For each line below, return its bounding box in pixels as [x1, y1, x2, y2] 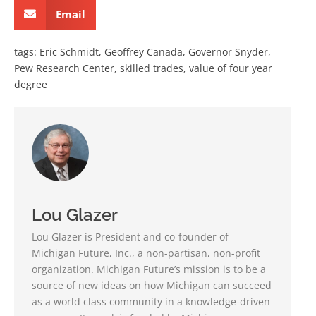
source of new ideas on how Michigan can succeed [32, 279, 272, 293]
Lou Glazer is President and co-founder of [32, 230, 229, 244]
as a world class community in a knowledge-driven [32, 295, 270, 309]
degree [14, 78, 47, 92]
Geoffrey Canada [104, 45, 183, 59]
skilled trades [120, 61, 183, 75]
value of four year [189, 61, 272, 75]
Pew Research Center [14, 61, 114, 75]
